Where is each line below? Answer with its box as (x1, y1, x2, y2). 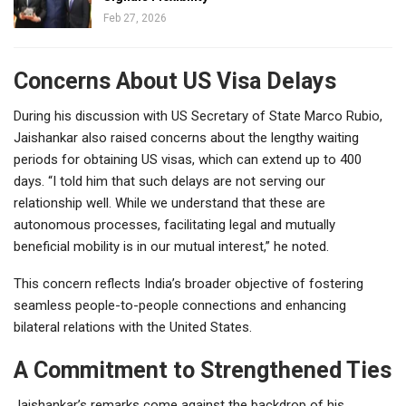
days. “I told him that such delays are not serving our (14, 172, 325, 189)
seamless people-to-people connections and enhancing (14, 296, 346, 314)
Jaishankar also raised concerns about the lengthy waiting (14, 129, 359, 146)
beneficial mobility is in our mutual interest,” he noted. (14, 237, 329, 255)
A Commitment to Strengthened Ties (14, 356, 391, 383)
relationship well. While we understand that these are (14, 194, 325, 211)
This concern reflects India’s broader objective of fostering (14, 275, 363, 292)
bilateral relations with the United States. (14, 318, 252, 335)
